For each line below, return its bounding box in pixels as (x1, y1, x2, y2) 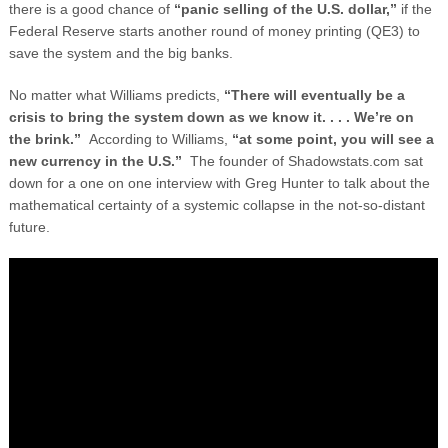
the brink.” (8, 130, 89, 147)
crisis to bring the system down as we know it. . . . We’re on (8, 108, 414, 125)
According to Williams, (88, 130, 232, 147)
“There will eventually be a (223, 86, 405, 103)
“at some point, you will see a (231, 130, 434, 147)
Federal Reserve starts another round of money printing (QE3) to (8, 22, 420, 39)
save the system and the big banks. (8, 44, 233, 61)
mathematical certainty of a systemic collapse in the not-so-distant (8, 196, 425, 213)
